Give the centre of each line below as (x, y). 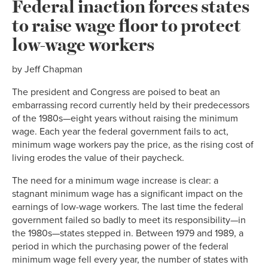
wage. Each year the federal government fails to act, (120, 131)
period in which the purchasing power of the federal (120, 246)
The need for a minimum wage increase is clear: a (115, 180)
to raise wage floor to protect (127, 24)
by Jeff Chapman (47, 69)
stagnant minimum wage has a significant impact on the (127, 194)
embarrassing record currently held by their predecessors (131, 105)
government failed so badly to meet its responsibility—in (129, 220)
